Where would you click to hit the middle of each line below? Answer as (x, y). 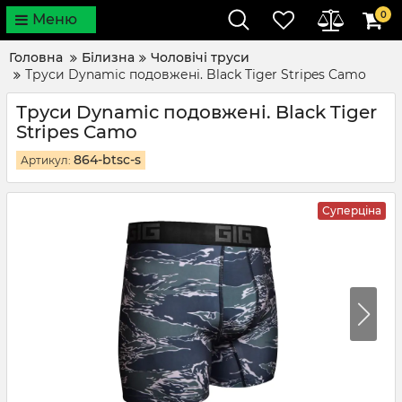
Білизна (108, 57)
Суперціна (352, 210)
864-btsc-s (107, 160)
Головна (36, 57)
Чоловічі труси (200, 57)
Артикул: (47, 160)
